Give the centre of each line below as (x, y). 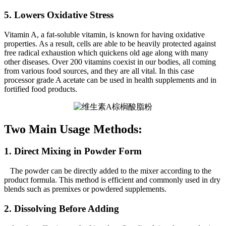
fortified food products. (41, 89)
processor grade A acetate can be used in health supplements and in (110, 80)
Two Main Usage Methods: (73, 129)
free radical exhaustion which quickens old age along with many (106, 52)
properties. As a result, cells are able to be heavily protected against (110, 43)
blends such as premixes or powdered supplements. (85, 189)
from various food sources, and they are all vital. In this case (99, 71)
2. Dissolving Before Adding (62, 208)
